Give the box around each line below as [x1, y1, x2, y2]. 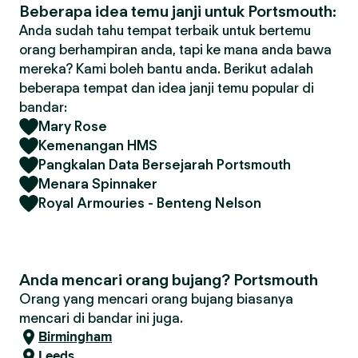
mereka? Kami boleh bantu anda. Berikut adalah [19, 61, 313, 77]
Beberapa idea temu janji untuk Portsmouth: [19, 2, 336, 21]
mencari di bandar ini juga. [19, 310, 183, 326]
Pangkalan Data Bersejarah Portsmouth [38, 157, 291, 173]
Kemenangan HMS [38, 137, 157, 153]
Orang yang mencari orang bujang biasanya [19, 291, 293, 307]
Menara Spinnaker [38, 176, 157, 192]
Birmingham [38, 327, 112, 347]
